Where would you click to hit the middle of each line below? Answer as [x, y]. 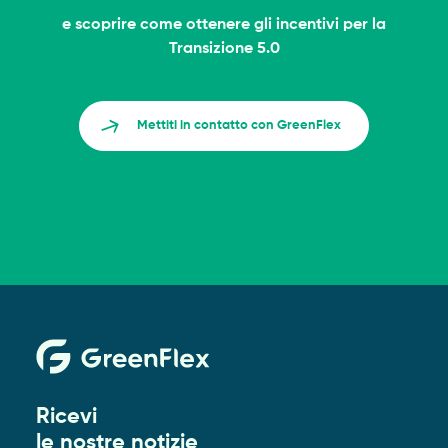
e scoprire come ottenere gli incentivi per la [224, 25]
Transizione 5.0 [224, 49]
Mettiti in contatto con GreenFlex [239, 126]
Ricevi [66, 417]
